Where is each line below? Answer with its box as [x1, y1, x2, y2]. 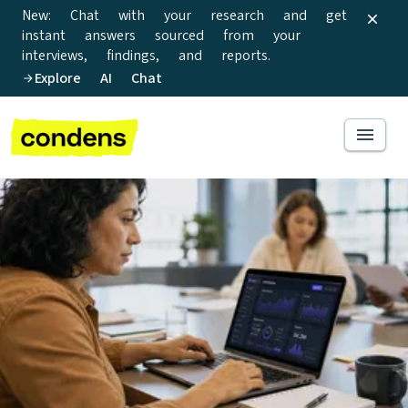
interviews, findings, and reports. [22, 46, 270, 64]
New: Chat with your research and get [22, 6, 347, 24]
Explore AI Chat [35, 69, 162, 87]
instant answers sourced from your [22, 26, 301, 44]
